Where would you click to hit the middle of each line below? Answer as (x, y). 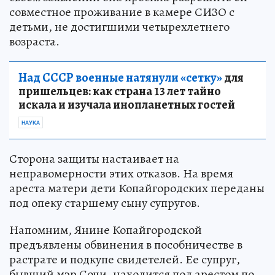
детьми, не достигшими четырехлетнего (119, 26)
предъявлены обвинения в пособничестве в (126, 244)
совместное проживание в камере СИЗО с (122, 12)
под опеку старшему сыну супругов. (105, 203)
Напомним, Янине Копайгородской (106, 230)
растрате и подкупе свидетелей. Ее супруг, (125, 259)
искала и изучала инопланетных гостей (127, 104)
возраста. (34, 41)
